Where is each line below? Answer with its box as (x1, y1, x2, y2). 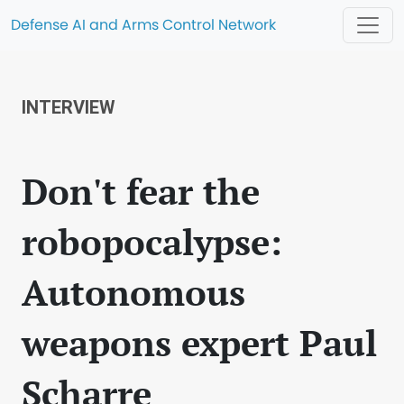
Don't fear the (22, 167, 260, 215)
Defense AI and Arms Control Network (11, 14, 276, 35)
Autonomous (22, 268, 245, 316)
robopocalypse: (22, 217, 282, 265)
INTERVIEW (22, 96, 115, 118)
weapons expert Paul (22, 318, 377, 366)
